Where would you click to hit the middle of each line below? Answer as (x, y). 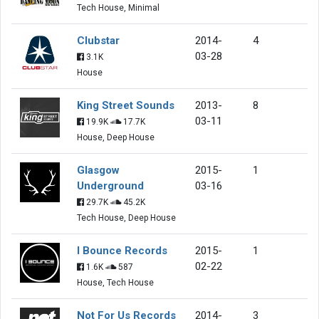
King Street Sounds (126, 105)
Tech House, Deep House (126, 218)
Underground (110, 185)
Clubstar (98, 40)
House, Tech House (115, 282)
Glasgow (98, 170)
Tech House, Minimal (118, 7)
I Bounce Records (122, 250)
